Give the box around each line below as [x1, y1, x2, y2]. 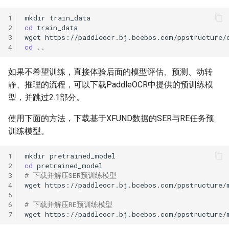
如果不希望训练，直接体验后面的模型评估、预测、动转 [8, 67, 213, 77]
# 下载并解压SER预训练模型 [25, 170, 117, 180]
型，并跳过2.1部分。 [8, 93, 84, 102]
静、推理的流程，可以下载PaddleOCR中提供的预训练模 [8, 80, 213, 89]
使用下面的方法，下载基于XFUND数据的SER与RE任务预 [8, 113, 214, 123]
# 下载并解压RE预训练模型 [25, 199, 112, 209]
